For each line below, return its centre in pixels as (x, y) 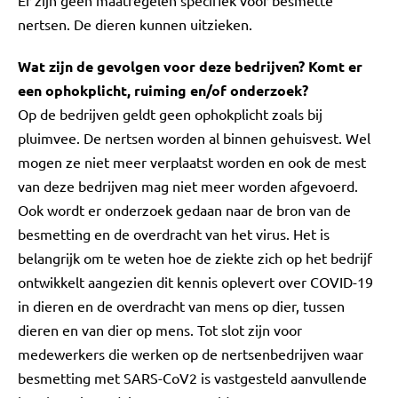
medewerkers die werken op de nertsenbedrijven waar (191, 354)
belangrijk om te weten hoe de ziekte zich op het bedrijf (195, 258)
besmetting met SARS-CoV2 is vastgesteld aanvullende (192, 378)
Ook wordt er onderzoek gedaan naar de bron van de (184, 210)
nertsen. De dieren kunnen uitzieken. (135, 24)
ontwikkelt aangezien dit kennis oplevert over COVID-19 (195, 282)
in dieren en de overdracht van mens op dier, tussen (181, 306)
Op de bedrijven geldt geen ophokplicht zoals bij (170, 114)
